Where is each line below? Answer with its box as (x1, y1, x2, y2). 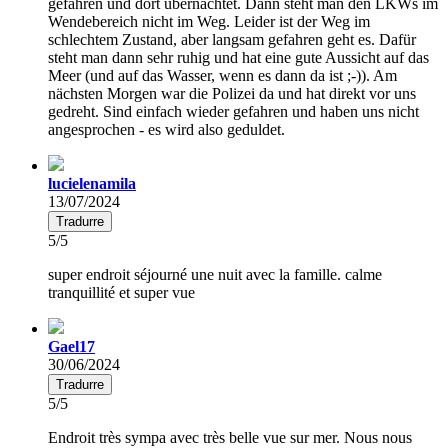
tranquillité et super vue (48, 283, 195, 301)
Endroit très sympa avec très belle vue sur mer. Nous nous (48, 428, 412, 446)
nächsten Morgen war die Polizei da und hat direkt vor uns (48, 84, 416, 102)
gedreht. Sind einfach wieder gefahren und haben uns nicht (48, 102, 419, 120)
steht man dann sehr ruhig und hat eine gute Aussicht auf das (48, 48, 429, 66)
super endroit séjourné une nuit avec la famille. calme (48, 265, 382, 283)
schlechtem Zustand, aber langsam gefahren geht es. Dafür (48, 30, 416, 48)
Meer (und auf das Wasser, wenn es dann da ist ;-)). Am (48, 66, 397, 84)
